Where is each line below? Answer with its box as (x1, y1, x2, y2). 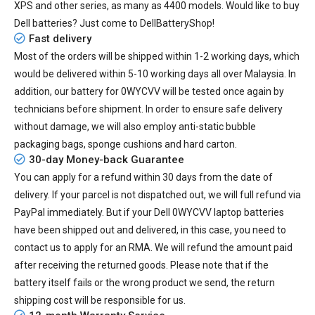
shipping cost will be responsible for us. (14, 295, 186, 307)
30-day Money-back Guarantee (29, 153, 184, 167)
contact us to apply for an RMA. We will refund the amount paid (14, 242, 292, 254)
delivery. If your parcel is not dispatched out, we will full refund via (14, 189, 301, 201)
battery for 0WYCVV (71, 86, 160, 98)
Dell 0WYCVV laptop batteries (154, 207, 284, 219)
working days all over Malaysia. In (148, 68, 296, 80)
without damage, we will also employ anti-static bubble (14, 121, 256, 133)
